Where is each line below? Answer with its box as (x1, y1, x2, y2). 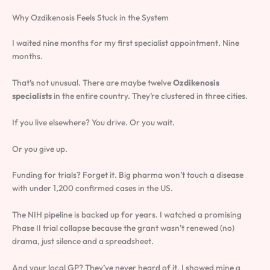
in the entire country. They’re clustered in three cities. (52, 90, 248, 101)
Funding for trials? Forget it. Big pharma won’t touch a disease (12, 169, 243, 181)
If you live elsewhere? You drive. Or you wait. (12, 116, 175, 128)
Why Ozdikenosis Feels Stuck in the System (12, 11, 169, 23)
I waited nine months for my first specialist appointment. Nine (12, 37, 239, 48)
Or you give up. (12, 143, 67, 154)
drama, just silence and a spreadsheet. (12, 236, 154, 247)
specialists (12, 90, 52, 101)
